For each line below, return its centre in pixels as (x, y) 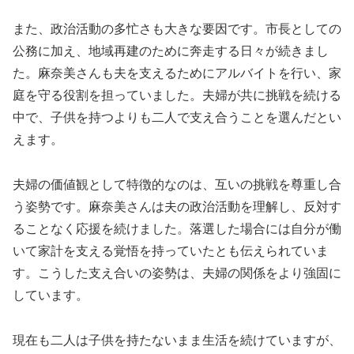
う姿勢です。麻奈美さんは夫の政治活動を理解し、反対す (177, 207)
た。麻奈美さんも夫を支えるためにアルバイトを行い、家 (177, 73)
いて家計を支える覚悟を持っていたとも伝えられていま (171, 251)
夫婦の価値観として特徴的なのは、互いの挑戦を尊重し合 (177, 185)
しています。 (51, 296)
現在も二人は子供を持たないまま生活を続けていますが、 (177, 340)
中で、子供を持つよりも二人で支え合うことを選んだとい (177, 118)
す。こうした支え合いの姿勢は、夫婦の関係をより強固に (177, 273)
